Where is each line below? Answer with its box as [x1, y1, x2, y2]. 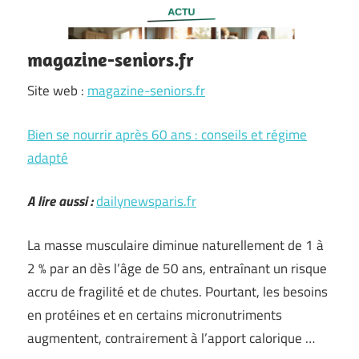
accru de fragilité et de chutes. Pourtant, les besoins [27, 280, 328, 302]
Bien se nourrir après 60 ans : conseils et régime [27, 123, 307, 145]
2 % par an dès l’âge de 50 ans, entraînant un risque [27, 257, 327, 279]
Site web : [27, 80, 87, 101]
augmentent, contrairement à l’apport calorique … [27, 327, 315, 349]
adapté [27, 147, 68, 168]
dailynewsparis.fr [96, 191, 196, 212]
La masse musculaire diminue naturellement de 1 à [27, 234, 324, 256]
